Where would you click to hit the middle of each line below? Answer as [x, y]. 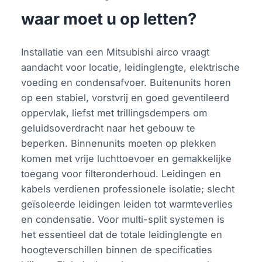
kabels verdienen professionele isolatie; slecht [128, 189]
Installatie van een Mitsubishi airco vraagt [116, 52]
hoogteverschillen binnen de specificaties [117, 249]
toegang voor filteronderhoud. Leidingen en [121, 173]
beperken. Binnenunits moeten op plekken [119, 143]
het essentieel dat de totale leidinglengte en [122, 234]
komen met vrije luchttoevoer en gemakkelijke [127, 158]
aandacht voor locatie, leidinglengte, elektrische [131, 67]
